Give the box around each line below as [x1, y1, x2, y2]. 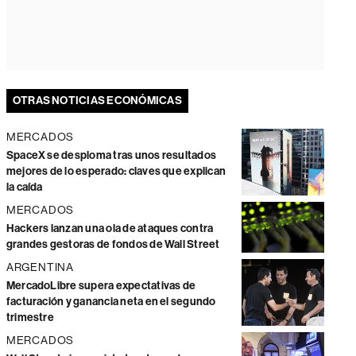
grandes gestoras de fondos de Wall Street [6, 237, 220, 251]
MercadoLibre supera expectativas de [6, 278, 196, 292]
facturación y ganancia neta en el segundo [6, 294, 216, 308]
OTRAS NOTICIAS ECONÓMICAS [12, 93, 182, 107]
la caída [6, 180, 43, 194]
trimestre [6, 310, 54, 324]
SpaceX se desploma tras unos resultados [6, 148, 217, 162]
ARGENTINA [6, 260, 75, 273]
